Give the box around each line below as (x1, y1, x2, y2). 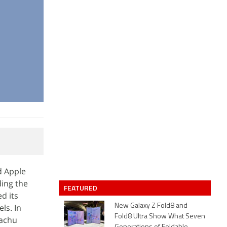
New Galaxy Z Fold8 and (115, 202, 187, 210)
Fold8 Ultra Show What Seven (115, 213, 205, 220)
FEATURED (64, 182, 99, 193)
